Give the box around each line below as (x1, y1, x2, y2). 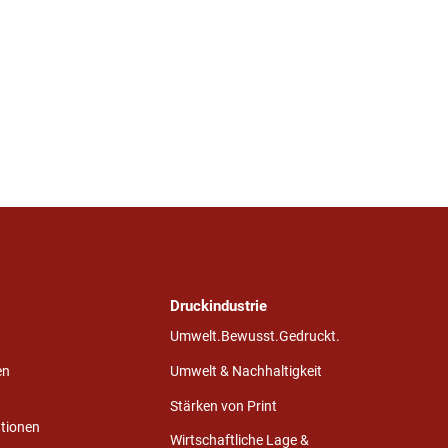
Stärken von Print (170, 397, 278, 415)
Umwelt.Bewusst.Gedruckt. (170, 327, 341, 345)
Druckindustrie (170, 296, 268, 315)
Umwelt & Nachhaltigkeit (170, 362, 323, 380)
